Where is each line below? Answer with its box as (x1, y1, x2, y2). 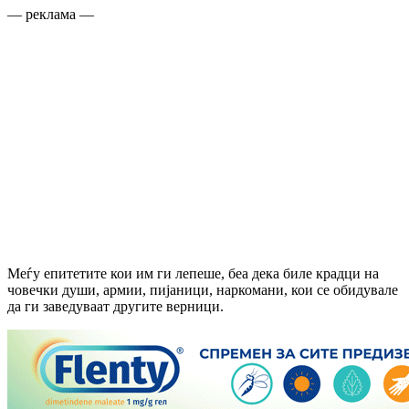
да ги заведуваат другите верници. (7, 298, 224, 314)
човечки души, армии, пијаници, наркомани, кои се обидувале (7, 281, 398, 298)
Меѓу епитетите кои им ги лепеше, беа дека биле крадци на (7, 265, 379, 281)
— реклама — (7, 5, 94, 22)
